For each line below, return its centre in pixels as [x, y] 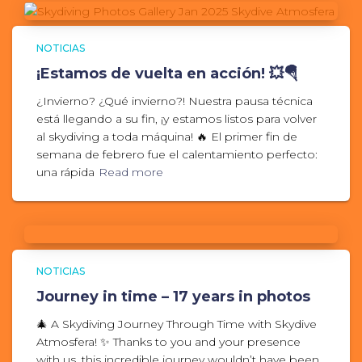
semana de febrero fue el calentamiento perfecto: [177, 154]
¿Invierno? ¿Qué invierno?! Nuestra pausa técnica [175, 101]
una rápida [65, 172]
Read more [131, 172]
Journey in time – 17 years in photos [173, 297]
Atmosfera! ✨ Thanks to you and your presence [168, 342]
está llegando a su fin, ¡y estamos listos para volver [177, 119]
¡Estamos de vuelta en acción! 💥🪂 [167, 74]
